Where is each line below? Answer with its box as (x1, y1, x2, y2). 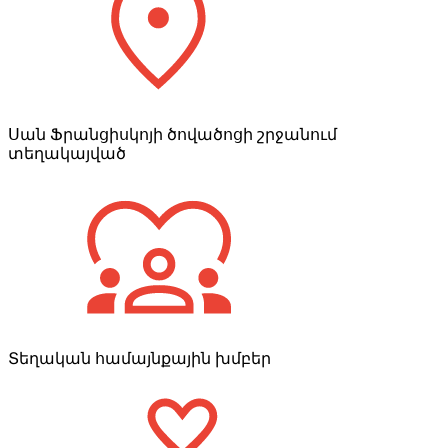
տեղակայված (8, 144, 126, 162)
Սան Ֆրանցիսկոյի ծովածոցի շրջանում (8, 125, 337, 143)
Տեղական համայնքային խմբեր (8, 349, 271, 367)
